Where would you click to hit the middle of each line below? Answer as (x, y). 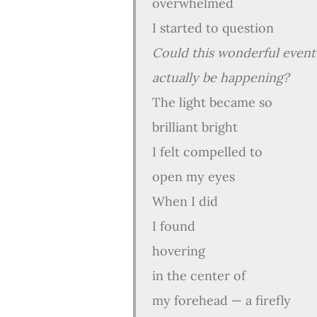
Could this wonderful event (234, 53)
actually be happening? (221, 77)
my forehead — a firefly (221, 300)
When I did (183, 201)
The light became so (212, 102)
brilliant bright (193, 127)
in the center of (197, 276)
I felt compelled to (206, 152)
